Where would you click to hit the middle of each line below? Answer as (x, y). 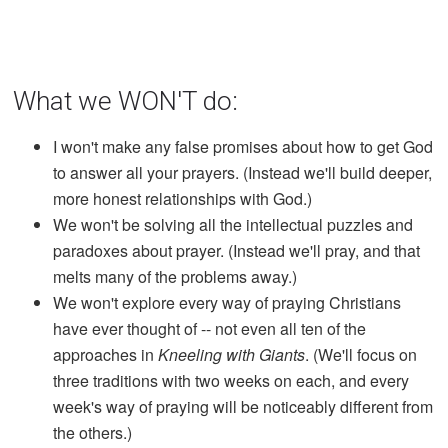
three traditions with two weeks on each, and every (231, 380)
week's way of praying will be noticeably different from (243, 406)
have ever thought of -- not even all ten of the (210, 328)
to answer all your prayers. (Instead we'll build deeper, (243, 172)
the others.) (93, 432)
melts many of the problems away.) (175, 276)
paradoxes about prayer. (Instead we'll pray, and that (237, 250)
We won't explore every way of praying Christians (227, 302)
